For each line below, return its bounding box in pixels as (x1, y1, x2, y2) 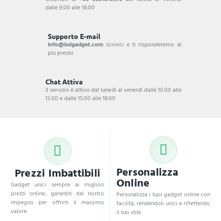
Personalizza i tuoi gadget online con (116, 189, 210, 199)
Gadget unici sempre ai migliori (11, 180, 104, 189)
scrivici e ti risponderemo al (103, 39, 182, 49)
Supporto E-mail (48, 31, 100, 40)
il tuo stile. (116, 207, 142, 217)
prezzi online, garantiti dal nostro (11, 188, 104, 198)
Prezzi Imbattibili (14, 164, 101, 182)
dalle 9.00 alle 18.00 (45, 2, 95, 12)
